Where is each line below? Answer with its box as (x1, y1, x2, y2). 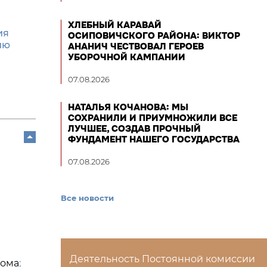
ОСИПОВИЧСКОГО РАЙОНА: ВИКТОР (68, 30, 240, 42)
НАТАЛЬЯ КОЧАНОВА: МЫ (68, 101, 188, 113)
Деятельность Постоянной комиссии (70, 253, 255, 265)
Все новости (61, 193, 114, 203)
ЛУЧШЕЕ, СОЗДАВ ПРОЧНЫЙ (68, 123, 201, 135)
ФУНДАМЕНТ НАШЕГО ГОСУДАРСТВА (68, 133, 240, 145)
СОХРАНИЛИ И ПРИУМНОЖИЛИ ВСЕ (68, 112, 237, 124)
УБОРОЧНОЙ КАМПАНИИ (68, 51, 185, 63)
